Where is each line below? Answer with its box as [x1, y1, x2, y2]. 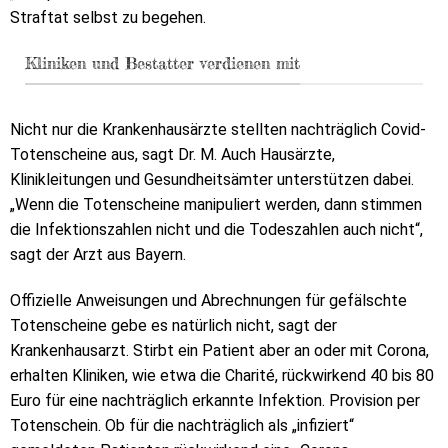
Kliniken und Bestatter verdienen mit [25, 52, 300, 73]
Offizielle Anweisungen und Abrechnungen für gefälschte [10, 290, 407, 310]
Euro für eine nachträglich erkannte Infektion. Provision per [10, 390, 420, 410]
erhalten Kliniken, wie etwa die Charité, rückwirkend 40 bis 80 [10, 365, 434, 385]
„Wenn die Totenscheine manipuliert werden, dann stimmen [10, 195, 422, 215]
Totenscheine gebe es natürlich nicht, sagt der [10, 315, 337, 335]
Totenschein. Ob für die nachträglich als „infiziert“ [10, 415, 354, 435]
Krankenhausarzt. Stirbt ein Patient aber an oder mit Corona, [10, 340, 429, 360]
